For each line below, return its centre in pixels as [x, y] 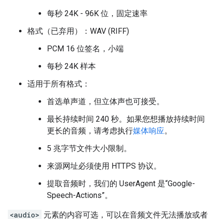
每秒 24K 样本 [71, 66]
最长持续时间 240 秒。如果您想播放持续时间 [126, 119]
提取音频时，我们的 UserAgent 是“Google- [121, 184]
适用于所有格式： [59, 84]
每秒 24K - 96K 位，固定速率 [97, 13]
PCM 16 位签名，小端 [85, 49]
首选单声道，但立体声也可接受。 [106, 101]
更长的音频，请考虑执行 [90, 131]
